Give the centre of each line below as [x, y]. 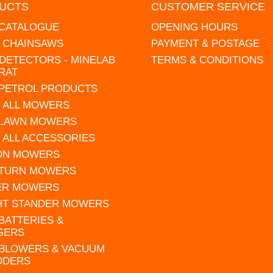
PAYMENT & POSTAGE [206, 43]
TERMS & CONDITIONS [207, 60]
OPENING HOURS [195, 27]
